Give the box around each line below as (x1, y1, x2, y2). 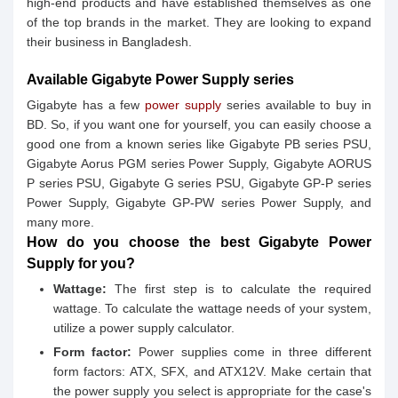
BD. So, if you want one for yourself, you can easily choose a (27, 117, 371, 131)
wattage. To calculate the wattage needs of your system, (53, 301, 371, 315)
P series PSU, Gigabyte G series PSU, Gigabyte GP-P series (27, 176, 371, 190)
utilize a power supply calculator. (53, 321, 235, 335)
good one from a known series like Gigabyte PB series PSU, (27, 137, 371, 151)
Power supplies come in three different (131, 345, 372, 359)
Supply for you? (27, 256, 135, 271)
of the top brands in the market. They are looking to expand (27, 15, 371, 29)
